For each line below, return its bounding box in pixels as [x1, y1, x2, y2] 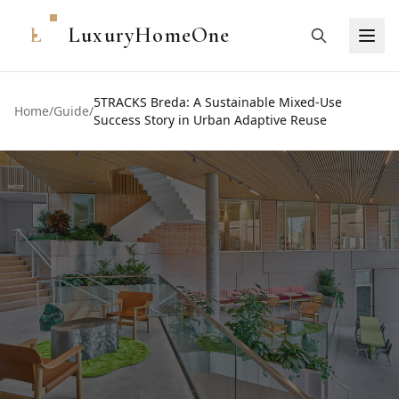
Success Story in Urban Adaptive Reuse [94, 111, 327, 128]
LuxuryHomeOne [68, 22, 231, 48]
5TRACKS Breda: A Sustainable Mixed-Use [94, 94, 342, 110]
